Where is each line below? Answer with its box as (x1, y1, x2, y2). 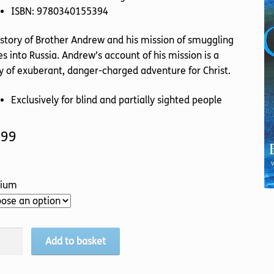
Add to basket (45, 235, 106, 247)
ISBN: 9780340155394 (10, 5, 108, 17)
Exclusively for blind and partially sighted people (10, 94, 222, 106)
